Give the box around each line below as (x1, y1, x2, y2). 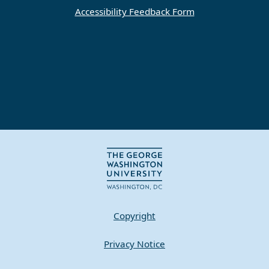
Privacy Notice (104, 238, 165, 250)
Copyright (113, 210, 156, 222)
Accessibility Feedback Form (74, 5, 195, 18)
